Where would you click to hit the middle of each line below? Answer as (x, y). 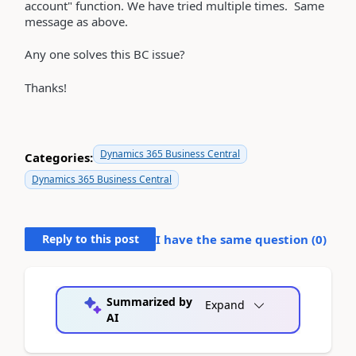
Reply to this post (90, 239)
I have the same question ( (236, 239)
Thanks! (46, 87)
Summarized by (149, 302)
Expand (225, 305)
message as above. (76, 21)
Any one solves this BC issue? (105, 54)
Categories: (59, 157)
